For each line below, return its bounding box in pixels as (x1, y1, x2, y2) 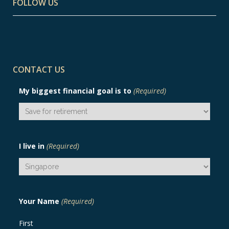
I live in (19, 141, 44, 151)
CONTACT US (13, 64, 65, 76)
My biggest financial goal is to (19, 86, 131, 96)
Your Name (19, 196, 59, 207)
